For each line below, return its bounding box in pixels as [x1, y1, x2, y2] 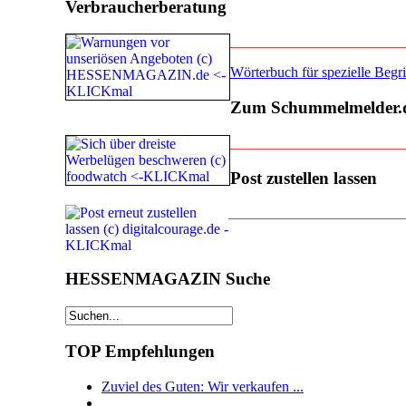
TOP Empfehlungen [65, 342, 215, 362]
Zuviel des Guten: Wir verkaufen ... [101, 379, 304, 395]
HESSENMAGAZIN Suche [65, 268, 270, 288]
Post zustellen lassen [230, 168, 377, 188]
